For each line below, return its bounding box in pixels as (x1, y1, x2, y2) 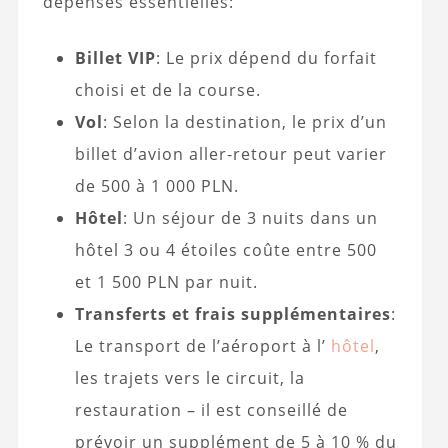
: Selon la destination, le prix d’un (102, 111, 387, 134)
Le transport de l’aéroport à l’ (74, 335, 331, 358)
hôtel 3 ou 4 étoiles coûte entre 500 (74, 239, 377, 262)
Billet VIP (74, 47, 156, 70)
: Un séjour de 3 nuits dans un (122, 207, 378, 230)
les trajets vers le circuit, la (74, 367, 305, 390)
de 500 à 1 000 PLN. (74, 175, 239, 198)
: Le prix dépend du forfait (155, 47, 377, 70)
